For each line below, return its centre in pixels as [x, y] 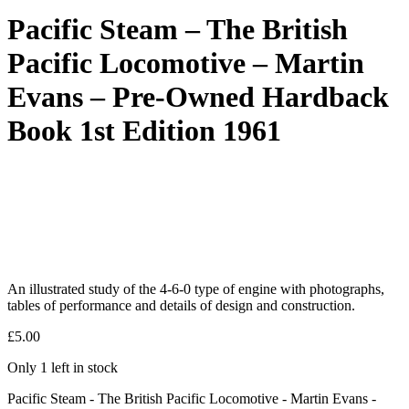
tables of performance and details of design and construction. [181, 305]
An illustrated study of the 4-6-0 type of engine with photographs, [196, 288]
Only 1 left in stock [63, 367]
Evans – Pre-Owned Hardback [198, 97]
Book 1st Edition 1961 [144, 131]
